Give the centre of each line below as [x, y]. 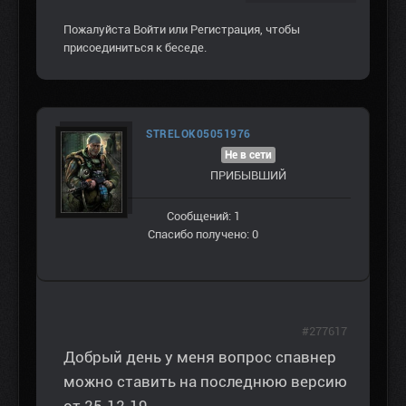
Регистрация [225, 29]
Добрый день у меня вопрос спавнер [200, 357]
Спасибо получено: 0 [203, 234]
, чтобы [280, 29]
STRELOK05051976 [198, 134]
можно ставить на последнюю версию [205, 381]
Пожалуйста [98, 29]
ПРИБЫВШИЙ [248, 175]
